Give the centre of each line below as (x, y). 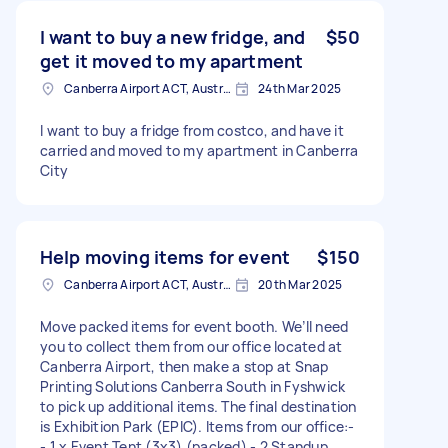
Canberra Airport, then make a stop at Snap (184, 366)
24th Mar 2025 (300, 88)
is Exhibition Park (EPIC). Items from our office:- (197, 426)
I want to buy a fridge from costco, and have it (192, 130)
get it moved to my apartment (172, 60)
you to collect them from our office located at (191, 346)
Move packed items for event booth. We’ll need (194, 326)
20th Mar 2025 (300, 284)
